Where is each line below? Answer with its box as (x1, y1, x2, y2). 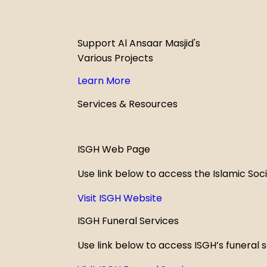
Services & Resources (77, 97, 178, 111)
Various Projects (77, 51, 153, 66)
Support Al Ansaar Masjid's (77, 36, 200, 51)
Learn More (77, 74, 131, 88)
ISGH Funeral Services (77, 214, 179, 228)
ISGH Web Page (77, 142, 150, 157)
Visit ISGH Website (77, 191, 162, 206)
